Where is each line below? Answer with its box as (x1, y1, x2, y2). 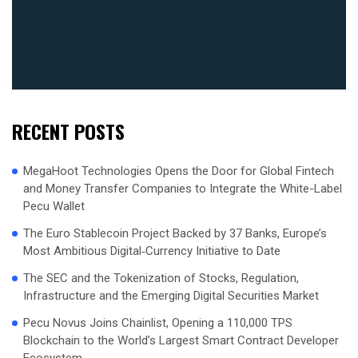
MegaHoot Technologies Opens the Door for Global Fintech (23, 164, 334, 179)
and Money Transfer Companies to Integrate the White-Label (23, 181, 342, 197)
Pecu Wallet (23, 199, 85, 214)
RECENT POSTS (12, 117, 125, 146)
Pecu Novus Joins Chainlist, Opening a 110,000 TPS (23, 316, 292, 331)
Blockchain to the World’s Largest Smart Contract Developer (23, 333, 339, 348)
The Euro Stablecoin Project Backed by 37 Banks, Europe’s (23, 226, 327, 241)
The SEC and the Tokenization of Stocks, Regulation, (23, 271, 299, 286)
